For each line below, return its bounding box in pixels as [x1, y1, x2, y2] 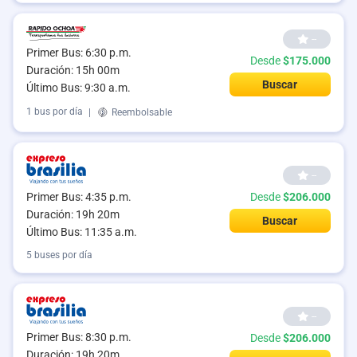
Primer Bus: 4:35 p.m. [26, 190, 131, 203]
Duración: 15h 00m [26, 64, 120, 77]
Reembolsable [109, 106, 172, 118]
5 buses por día [26, 249, 92, 261]
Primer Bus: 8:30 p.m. [26, 330, 131, 343]
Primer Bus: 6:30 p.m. [26, 46, 131, 60]
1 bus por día [26, 106, 83, 118]
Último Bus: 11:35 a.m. [26, 225, 137, 238]
